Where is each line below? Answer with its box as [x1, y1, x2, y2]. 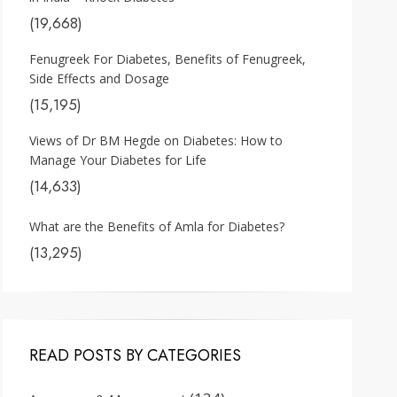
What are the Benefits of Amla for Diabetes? [29, 218, 284, 235]
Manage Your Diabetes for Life [29, 152, 206, 168]
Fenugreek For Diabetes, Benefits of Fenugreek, [29, 51, 306, 67]
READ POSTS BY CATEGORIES [29, 344, 241, 367]
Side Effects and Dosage [29, 70, 169, 87]
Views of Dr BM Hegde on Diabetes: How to [29, 132, 283, 149]
